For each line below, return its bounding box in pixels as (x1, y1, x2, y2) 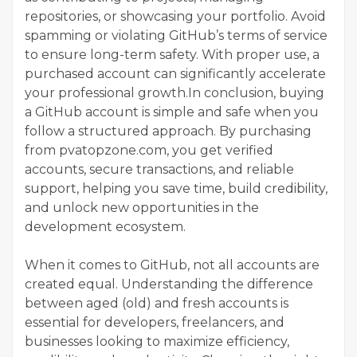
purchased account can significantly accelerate (25, 65, 326, 81)
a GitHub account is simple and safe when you (25, 104, 319, 120)
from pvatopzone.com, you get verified (25, 142, 273, 158)
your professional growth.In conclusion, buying (25, 84, 324, 100)
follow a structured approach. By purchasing (25, 123, 312, 139)
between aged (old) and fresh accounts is (25, 295, 288, 311)
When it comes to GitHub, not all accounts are (25, 257, 320, 273)
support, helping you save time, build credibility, (25, 180, 328, 196)
